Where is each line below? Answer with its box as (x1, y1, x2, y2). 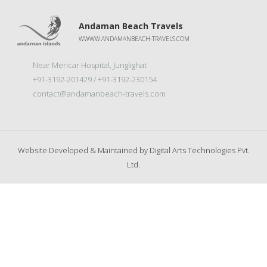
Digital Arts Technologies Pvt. (149, 145, 250, 156)
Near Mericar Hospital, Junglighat (33, 60, 147, 70)
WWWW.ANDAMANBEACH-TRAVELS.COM (79, 35, 190, 43)
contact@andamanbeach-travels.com (33, 88, 166, 99)
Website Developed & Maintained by (17, 145, 150, 156)
